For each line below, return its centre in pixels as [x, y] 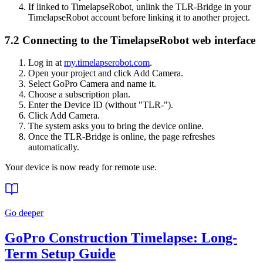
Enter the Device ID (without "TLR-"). [101, 105]
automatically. [54, 147]
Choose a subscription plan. [79, 95]
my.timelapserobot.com [107, 63]
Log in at [46, 63]
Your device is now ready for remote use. [81, 167]
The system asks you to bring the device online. [116, 126]
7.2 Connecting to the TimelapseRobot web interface [130, 40]
